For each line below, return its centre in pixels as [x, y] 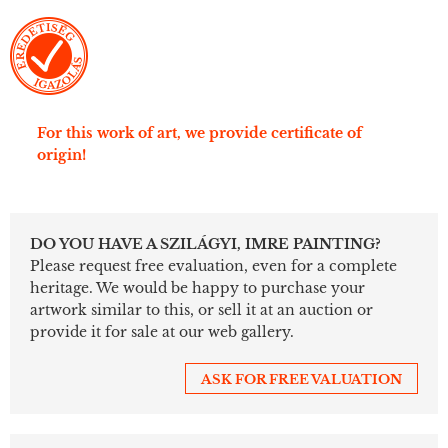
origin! [61, 155]
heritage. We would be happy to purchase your [197, 288]
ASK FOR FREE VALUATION [301, 380]
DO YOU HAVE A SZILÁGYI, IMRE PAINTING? [205, 244]
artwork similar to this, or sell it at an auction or [201, 310]
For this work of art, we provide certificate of [199, 133]
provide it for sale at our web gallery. [162, 332]
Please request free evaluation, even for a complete [213, 266]
